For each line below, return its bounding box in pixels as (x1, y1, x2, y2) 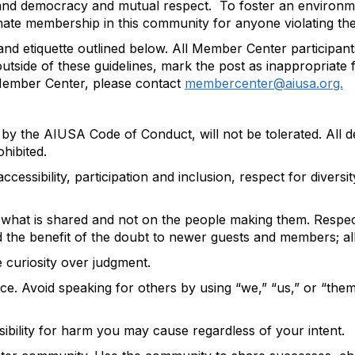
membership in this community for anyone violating (25, 15, 334, 31)
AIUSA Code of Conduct (44, 126, 192, 142)
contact (136, 75, 185, 91)
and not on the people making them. (92, 212, 310, 227)
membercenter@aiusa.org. (185, 75, 343, 91)
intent (308, 323, 342, 338)
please (93, 75, 136, 91)
